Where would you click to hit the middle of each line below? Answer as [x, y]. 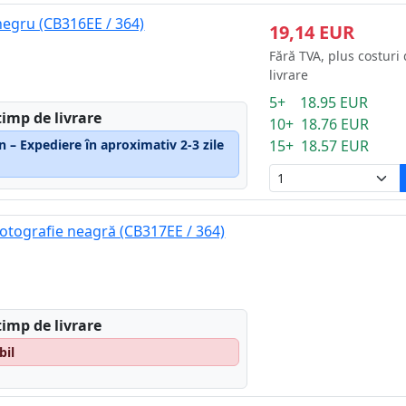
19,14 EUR [311, 32]
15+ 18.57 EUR [319, 146]
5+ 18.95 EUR [318, 102]
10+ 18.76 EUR [319, 124]
